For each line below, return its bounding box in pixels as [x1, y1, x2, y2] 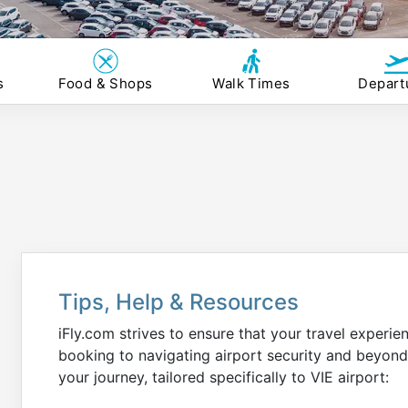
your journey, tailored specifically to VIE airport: [58, 368, 389, 386]
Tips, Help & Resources [58, 289, 299, 315]
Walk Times [212, 75, 291, 92]
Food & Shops [58, 75, 153, 92]
